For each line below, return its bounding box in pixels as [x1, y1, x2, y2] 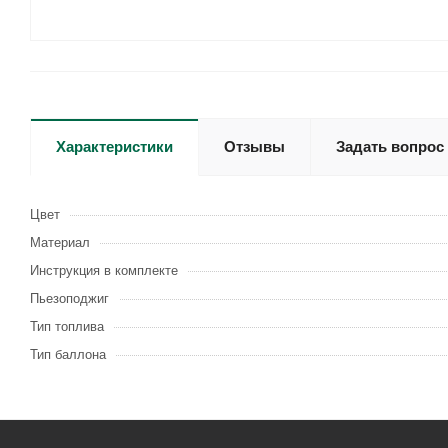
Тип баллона [30, 347, 106, 362]
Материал [30, 235, 90, 250]
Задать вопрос [336, 138, 444, 155]
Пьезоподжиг [30, 291, 109, 306]
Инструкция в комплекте [30, 263, 178, 278]
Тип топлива [30, 319, 104, 334]
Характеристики [56, 138, 173, 155]
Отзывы [224, 138, 285, 155]
